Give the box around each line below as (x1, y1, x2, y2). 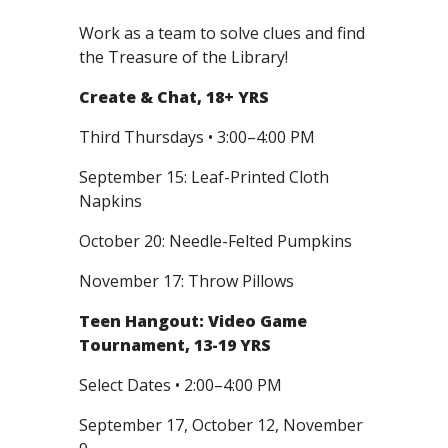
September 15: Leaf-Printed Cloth (79, 166, 329, 188)
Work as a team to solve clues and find (79, 22, 365, 44)
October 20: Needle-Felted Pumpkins (79, 230, 356, 252)
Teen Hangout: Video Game (79, 310, 307, 332)
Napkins (79, 190, 146, 212)
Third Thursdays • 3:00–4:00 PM (79, 126, 319, 148)
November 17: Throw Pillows (79, 270, 298, 292)
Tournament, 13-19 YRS (79, 334, 271, 356)
